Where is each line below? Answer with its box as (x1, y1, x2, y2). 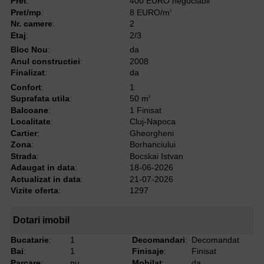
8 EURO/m (129, 7, 170, 17)
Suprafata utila (11, 94, 70, 104)
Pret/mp (11, 7, 41, 17)
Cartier (11, 128, 37, 138)
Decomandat (191, 235, 239, 245)
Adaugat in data (11, 163, 75, 173)
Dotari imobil (13, 214, 70, 225)
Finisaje (131, 246, 164, 256)
